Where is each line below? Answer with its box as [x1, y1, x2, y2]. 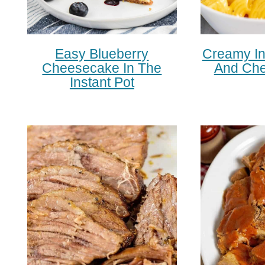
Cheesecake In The [42, 60, 162, 76]
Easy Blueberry [55, 46, 149, 62]
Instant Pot [69, 74, 134, 90]
